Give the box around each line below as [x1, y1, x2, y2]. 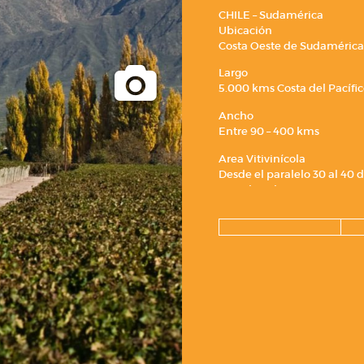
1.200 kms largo [219, 182, 301, 197]
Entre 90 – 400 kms [219, 124, 319, 138]
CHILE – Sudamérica [219, 7, 323, 22]
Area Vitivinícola [219, 151, 305, 166]
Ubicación [219, 23, 272, 37]
